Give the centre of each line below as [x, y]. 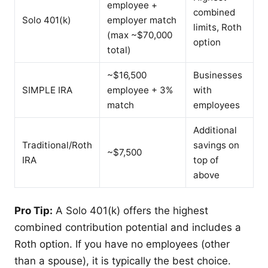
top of [206, 160]
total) [119, 50]
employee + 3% [140, 90]
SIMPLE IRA [47, 90]
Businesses [218, 75]
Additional [215, 130]
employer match [142, 20]
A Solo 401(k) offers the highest [130, 210]
